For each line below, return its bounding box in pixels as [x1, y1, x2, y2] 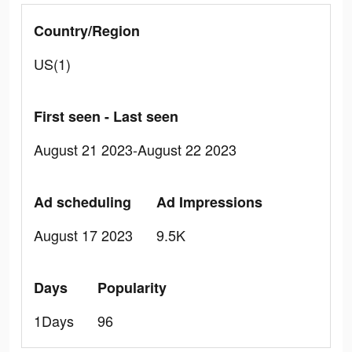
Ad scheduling [34, 192, 131, 212]
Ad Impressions [156, 192, 262, 212]
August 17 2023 [34, 225, 133, 245]
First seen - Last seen [34, 106, 178, 126]
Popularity [97, 277, 167, 298]
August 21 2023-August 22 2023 [34, 139, 236, 159]
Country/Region [34, 20, 140, 41]
